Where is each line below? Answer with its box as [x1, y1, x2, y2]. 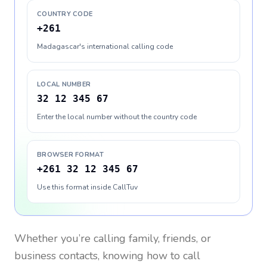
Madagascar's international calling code [37, 42, 173, 51]
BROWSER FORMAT [37, 150, 104, 159]
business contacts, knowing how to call [14, 249, 200, 263]
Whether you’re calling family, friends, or [14, 231, 211, 246]
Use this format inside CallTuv [37, 182, 138, 192]
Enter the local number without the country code [37, 112, 197, 122]
